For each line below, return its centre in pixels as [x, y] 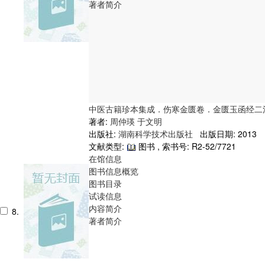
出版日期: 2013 [226, 133]
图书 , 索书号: [164, 146]
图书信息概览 [114, 171]
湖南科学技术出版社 [157, 133]
